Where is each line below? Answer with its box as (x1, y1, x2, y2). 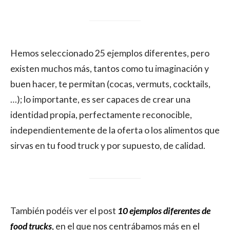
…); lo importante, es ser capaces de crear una (10, 94, 190, 105)
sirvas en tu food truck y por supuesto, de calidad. (10, 140, 205, 151)
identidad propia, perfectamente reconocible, (10, 109, 192, 120)
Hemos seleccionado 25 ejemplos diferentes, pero (10, 48, 209, 59)
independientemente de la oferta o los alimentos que (10, 125, 220, 136)
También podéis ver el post (10, 205, 116, 216)
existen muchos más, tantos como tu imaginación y (10, 63, 209, 74)
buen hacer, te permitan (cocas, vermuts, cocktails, (10, 79, 210, 89)
